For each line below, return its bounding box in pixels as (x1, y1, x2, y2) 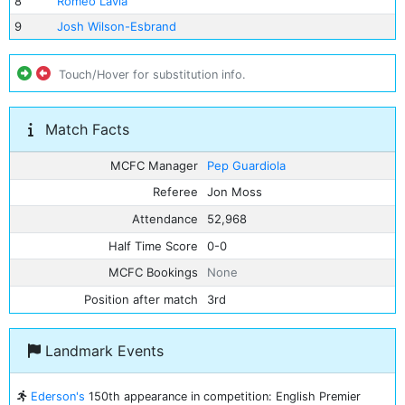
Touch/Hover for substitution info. (59, 68, 246, 81)
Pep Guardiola (206, 157, 286, 173)
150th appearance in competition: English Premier (85, 390, 361, 403)
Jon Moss (206, 184, 262, 200)
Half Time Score (108, 238, 199, 253)
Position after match (84, 291, 199, 306)
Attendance (132, 211, 199, 226)
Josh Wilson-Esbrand (56, 19, 176, 33)
